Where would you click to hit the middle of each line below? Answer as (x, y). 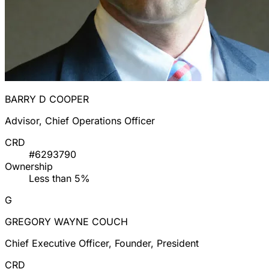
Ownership (29, 167)
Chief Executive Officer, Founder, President (102, 243)
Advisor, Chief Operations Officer (80, 121)
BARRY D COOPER (47, 99)
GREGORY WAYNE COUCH (66, 222)
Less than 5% (59, 179)
